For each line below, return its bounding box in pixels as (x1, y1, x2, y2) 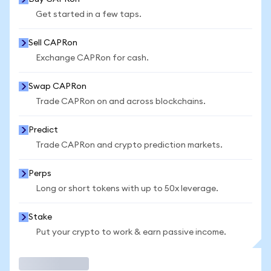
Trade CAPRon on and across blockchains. (36, 97, 206, 106)
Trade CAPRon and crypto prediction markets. (36, 141, 223, 149)
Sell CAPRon (28, 39, 77, 47)
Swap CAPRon (28, 82, 87, 91)
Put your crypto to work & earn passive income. (36, 228, 226, 237)
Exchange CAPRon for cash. (36, 54, 149, 62)
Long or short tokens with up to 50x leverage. (36, 184, 218, 193)
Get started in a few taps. (36, 10, 142, 19)
